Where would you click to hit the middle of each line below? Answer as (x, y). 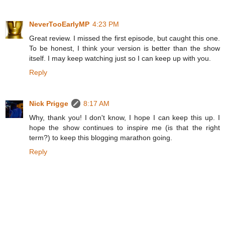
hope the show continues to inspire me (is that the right (125, 128)
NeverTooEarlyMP (59, 24)
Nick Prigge (49, 104)
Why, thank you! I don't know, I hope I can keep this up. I (125, 118)
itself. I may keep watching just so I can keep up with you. (120, 59)
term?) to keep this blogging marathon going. (101, 138)
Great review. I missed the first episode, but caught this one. (125, 38)
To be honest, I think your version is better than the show (125, 48)
